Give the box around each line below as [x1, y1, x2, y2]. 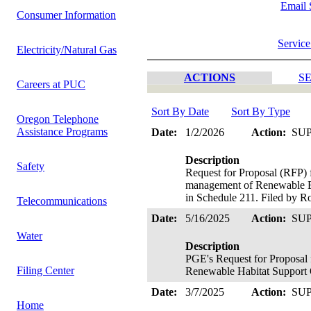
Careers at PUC [17, 78, 85, 90]
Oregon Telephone [17, 113, 99, 125]
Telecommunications [17, 195, 107, 207]
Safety [17, 160, 44, 172]
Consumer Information [17, 9, 116, 21]
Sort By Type [231, 106, 290, 117]
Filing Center [17, 264, 74, 276]
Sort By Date [151, 106, 209, 117]
